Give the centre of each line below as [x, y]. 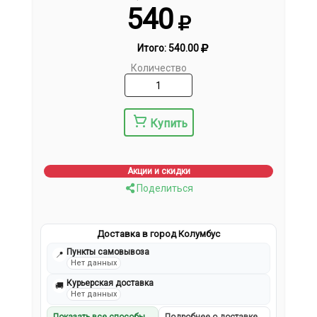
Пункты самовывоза [108, 252]
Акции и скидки [158, 172]
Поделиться [163, 189]
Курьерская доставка [110, 283]
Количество [158, 68]
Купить [168, 124]
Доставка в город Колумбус [158, 234]
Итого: [152, 48]
